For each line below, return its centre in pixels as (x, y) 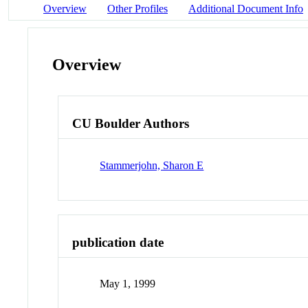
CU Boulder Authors (131, 124)
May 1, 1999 (128, 284)
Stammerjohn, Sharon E (152, 165)
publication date (118, 242)
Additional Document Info (246, 8)
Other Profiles (137, 8)
